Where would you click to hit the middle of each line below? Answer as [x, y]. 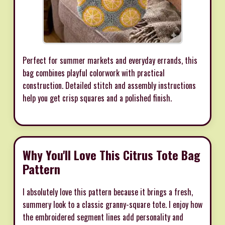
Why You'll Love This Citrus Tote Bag [111, 154]
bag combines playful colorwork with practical [94, 73]
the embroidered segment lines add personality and [103, 217]
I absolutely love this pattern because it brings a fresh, [108, 192]
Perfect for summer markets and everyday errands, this [110, 60]
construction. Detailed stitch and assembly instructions [109, 85]
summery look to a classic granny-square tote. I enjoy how [113, 204]
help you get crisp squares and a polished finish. [97, 98]
